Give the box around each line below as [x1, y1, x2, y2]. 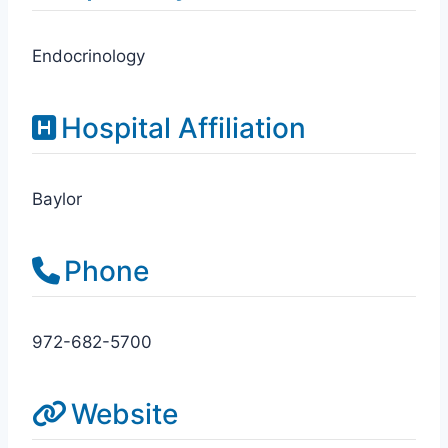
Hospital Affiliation [61, 111, 306, 145]
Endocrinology [32, 46, 145, 66]
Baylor [32, 189, 82, 209]
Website [71, 397, 178, 431]
